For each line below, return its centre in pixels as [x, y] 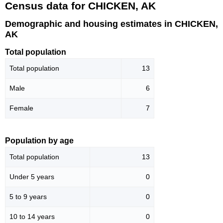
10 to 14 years [32, 216]
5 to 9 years [28, 196]
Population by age [39, 140]
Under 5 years [32, 176]
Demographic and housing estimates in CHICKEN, [111, 24]
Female [21, 108]
